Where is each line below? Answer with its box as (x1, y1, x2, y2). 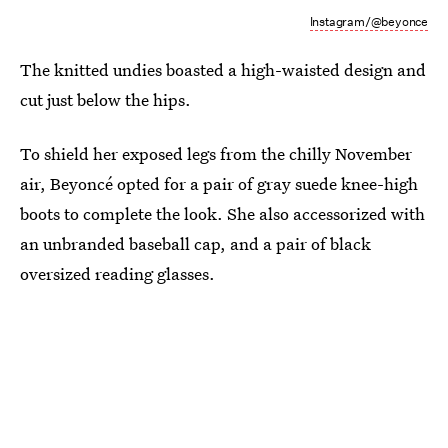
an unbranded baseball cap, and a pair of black (20, 232, 371, 256)
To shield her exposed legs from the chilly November (20, 142, 412, 166)
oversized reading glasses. (20, 262, 215, 286)
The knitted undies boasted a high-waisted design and (20, 58, 426, 82)
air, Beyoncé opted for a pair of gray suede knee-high (20, 172, 418, 196)
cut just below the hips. (20, 88, 191, 112)
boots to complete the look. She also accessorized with (20, 202, 425, 226)
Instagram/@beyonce (309, 13, 428, 31)
